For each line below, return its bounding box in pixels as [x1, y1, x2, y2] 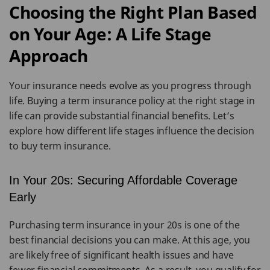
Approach [9, 44, 87, 67]
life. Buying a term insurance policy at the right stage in [9, 94, 255, 107]
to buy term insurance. [9, 139, 111, 152]
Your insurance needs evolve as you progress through [9, 79, 251, 92]
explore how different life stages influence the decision [9, 124, 255, 137]
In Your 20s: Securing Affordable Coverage [9, 174, 237, 187]
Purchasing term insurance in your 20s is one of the [9, 218, 240, 231]
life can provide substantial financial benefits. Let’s [9, 109, 234, 122]
